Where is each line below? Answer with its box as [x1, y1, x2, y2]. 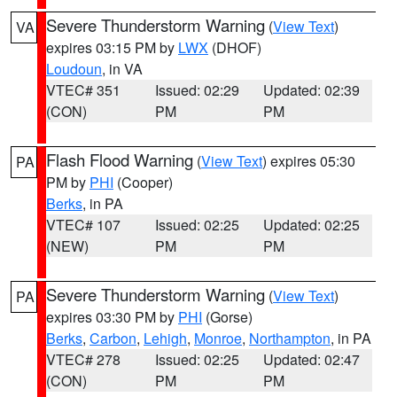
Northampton [249, 328, 331, 348]
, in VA [102, 58, 143, 79]
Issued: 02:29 [154, 80, 239, 100]
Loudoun [46, 58, 102, 79]
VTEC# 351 [46, 80, 121, 100]
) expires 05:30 [262, 151, 355, 171]
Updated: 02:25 [263, 214, 361, 235]
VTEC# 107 [46, 214, 121, 235]
